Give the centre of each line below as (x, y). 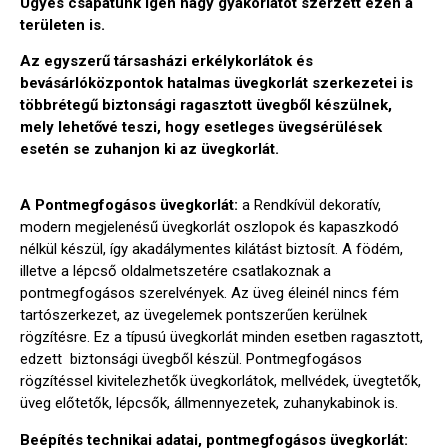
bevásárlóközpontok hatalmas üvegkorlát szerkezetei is (216, 83)
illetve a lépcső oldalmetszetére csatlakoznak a (175, 271)
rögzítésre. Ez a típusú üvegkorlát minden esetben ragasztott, (221, 337)
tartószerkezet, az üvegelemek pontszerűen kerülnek (193, 315)
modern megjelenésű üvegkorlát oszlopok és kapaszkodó (209, 227)
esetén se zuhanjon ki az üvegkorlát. (149, 149)
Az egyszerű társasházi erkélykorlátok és (166, 61)
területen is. (64, 24)
